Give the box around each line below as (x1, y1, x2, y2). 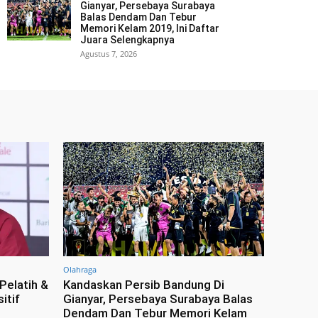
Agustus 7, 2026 (80, 48, 137, 59)
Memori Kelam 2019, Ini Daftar (80, 22, 219, 34)
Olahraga (63, 264, 97, 275)
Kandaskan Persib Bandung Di (63, 278, 224, 292)
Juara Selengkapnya (80, 33, 175, 45)
